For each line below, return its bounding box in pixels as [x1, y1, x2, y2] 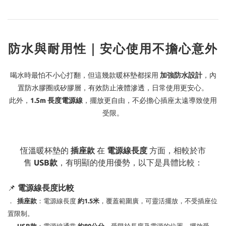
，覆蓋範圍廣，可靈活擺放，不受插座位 [99, 197, 217, 205]
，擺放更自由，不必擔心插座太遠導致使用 [83, 96, 217, 105]
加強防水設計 [159, 71, 202, 80]
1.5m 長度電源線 [30, 96, 83, 105]
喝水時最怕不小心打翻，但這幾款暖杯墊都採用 [10, 71, 160, 80]
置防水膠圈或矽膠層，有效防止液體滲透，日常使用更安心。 [18, 84, 208, 92]
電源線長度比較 [18, 183, 74, 193]
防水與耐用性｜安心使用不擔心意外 [8, 42, 218, 56]
